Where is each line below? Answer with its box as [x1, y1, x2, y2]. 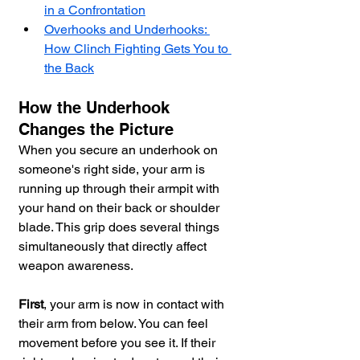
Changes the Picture [18, 120, 174, 140]
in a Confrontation [44, 2, 145, 18]
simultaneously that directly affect [18, 239, 210, 255]
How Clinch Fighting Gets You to [44, 41, 231, 57]
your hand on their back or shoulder [18, 200, 223, 216]
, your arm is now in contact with [43, 297, 227, 313]
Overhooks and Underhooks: [44, 22, 210, 38]
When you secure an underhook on [18, 142, 221, 158]
